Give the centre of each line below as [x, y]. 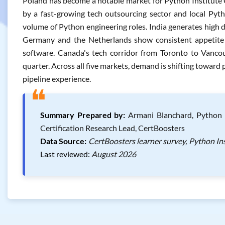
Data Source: [64, 141]
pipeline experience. [57, 79]
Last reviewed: [65, 154]
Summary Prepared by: [83, 115]
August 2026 [114, 154]
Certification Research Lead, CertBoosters [113, 128]
